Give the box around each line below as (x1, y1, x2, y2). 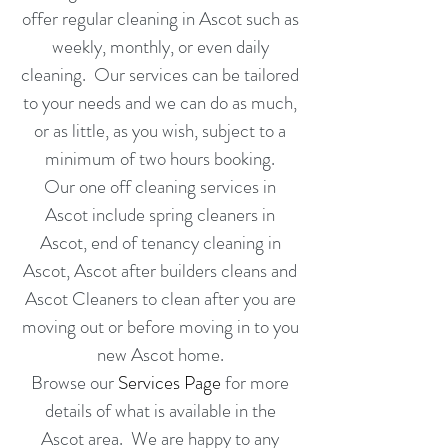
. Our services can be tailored (82, 61, 299, 88)
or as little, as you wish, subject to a (34, 117, 286, 144)
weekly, (51, 33, 110, 60)
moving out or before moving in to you (21, 313, 299, 340)
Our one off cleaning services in (44, 173, 276, 200)
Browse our (31, 369, 118, 396)
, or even (169, 33, 236, 60)
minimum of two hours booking (45, 145, 271, 172)
